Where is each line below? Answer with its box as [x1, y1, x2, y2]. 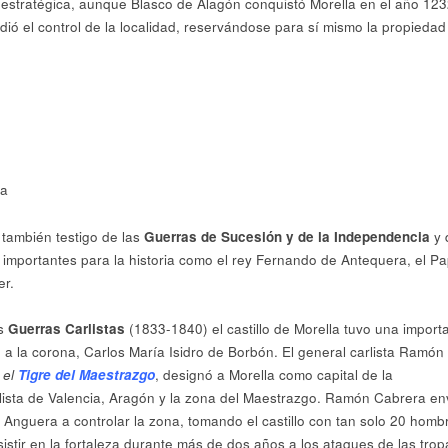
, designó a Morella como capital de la [154, 365, 393, 385]
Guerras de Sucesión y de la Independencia [143, 226, 430, 246]
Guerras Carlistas [7, 319, 125, 339]
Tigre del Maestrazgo [17, 365, 155, 385]
